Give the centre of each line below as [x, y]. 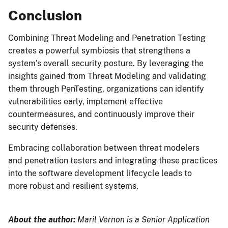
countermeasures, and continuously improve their [101, 115]
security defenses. [44, 127]
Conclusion [47, 16]
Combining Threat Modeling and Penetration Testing [107, 38]
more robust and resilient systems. [73, 186]
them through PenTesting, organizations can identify [106, 89]
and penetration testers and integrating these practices [113, 161]
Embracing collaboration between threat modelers [104, 148]
